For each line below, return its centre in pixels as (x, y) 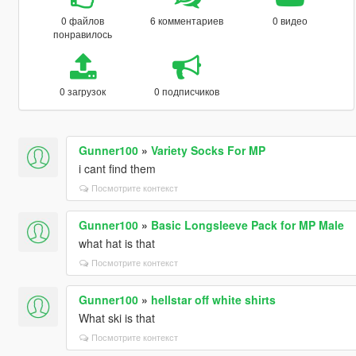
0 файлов (83, 20)
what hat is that (116, 243)
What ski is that (116, 317)
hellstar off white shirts (213, 299)
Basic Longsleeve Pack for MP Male (247, 224)
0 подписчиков (186, 91)
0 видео (290, 20)
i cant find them (117, 168)
